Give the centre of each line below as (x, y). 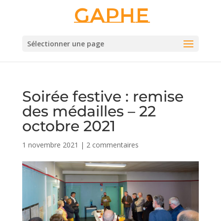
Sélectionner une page (65, 44)
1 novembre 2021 (50, 145)
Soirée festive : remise (103, 96)
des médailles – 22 (89, 111)
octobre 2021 (69, 126)
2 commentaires (112, 145)
